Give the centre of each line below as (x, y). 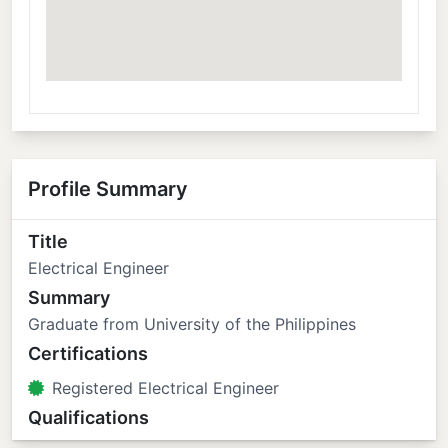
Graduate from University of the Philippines (192, 324)
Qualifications (88, 417)
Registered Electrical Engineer (165, 388)
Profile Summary (108, 189)
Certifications (88, 353)
